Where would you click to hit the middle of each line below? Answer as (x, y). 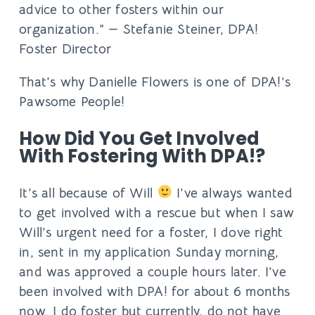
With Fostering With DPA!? (142, 156)
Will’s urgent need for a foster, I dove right (151, 232)
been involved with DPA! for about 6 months (155, 291)
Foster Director (67, 49)
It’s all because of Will (88, 193)
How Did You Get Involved (139, 138)
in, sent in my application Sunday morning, (149, 252)
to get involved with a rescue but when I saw (156, 212)
